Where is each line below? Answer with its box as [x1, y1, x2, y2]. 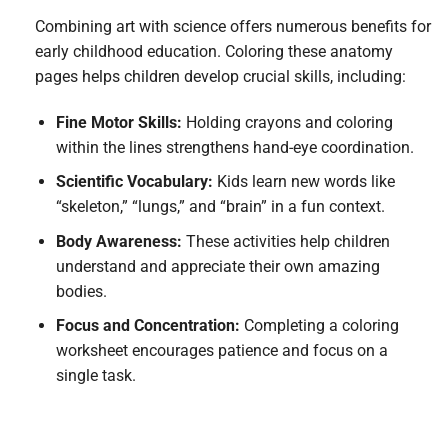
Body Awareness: [55, 231, 182, 251]
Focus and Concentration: [55, 316, 240, 336]
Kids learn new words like [212, 172, 395, 192]
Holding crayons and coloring [181, 112, 393, 132]
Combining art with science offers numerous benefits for [35, 16, 431, 36]
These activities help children [181, 231, 390, 251]
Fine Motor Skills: [55, 112, 182, 132]
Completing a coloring [239, 316, 399, 336]
